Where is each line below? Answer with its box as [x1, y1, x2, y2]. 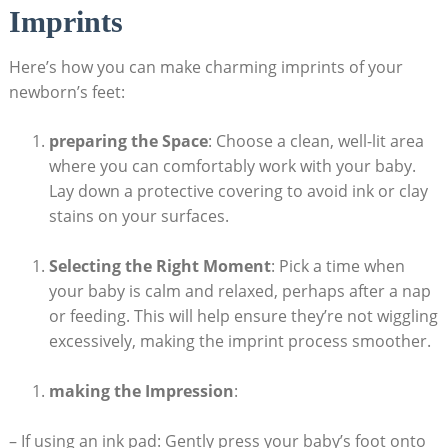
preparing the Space [48, 129, 208, 152]
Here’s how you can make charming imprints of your [8, 55, 403, 78]
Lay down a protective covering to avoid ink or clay [48, 179, 428, 202]
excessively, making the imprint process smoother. [48, 330, 431, 353]
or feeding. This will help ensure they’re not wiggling [48, 305, 438, 328]
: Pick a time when [270, 255, 405, 278]
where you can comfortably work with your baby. [48, 154, 416, 177]
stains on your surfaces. [48, 204, 229, 227]
